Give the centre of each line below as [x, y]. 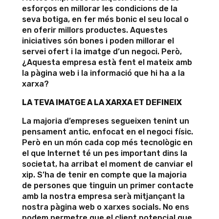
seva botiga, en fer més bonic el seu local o [105, 19]
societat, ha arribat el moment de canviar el [107, 164]
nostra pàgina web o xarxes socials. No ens [105, 207]
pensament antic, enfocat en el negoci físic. [107, 132]
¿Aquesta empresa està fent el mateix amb [107, 62]
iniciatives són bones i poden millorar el [98, 41]
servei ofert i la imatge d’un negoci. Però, [102, 52]
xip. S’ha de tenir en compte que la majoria [104, 175]
